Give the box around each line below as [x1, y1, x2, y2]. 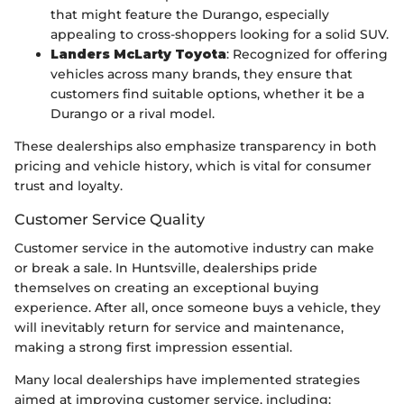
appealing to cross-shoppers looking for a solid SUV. [50, 25, 389, 42]
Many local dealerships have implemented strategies [14, 372, 360, 388]
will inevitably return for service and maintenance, [14, 319, 344, 335]
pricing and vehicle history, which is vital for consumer [14, 157, 372, 174]
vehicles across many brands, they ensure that [50, 65, 353, 82]
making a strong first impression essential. [14, 339, 292, 355]
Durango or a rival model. [50, 105, 215, 122]
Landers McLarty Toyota [50, 45, 226, 62]
